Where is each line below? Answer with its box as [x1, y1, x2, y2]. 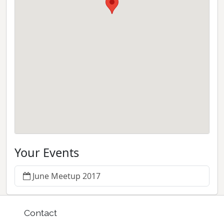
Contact [24, 207, 57, 218]
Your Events [14, 144, 79, 161]
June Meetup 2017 [32, 170, 100, 181]
